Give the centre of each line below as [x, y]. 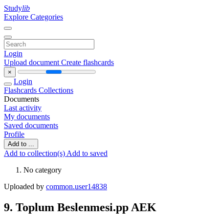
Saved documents [31, 125]
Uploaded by [25, 186]
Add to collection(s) [35, 153]
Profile [14, 134]
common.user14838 [77, 186]
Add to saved [87, 153]
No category [43, 170]
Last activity [23, 108]
